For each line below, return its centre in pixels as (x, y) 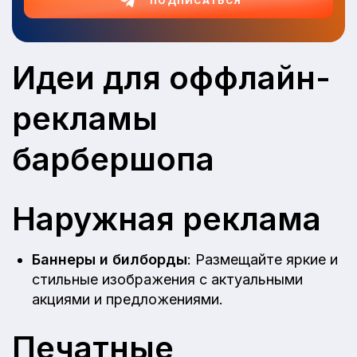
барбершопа (113, 159)
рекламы (85, 118)
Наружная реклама (167, 219)
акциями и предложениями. (127, 299)
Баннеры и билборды (110, 259)
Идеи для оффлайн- (171, 78)
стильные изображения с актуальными (167, 279)
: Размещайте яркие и (263, 259)
